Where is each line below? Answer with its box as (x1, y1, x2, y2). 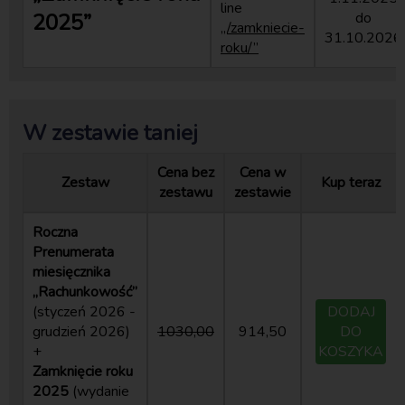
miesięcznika (33, 261, 110, 282)
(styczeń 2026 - (33, 301, 136, 322)
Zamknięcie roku (33, 361, 133, 381)
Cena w (240, 162, 286, 183)
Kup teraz (321, 172, 381, 193)
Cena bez (157, 162, 214, 183)
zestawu (159, 182, 212, 202)
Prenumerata (33, 241, 114, 262)
